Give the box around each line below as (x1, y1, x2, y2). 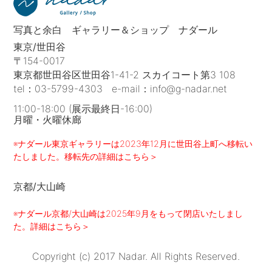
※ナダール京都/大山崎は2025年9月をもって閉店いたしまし (13, 208, 243, 219)
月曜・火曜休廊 (13, 113, 82, 126)
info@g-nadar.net (150, 82, 228, 95)
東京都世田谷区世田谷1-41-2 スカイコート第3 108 (13, 68, 236, 81)
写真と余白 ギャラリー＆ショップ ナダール (13, 23, 218, 36)
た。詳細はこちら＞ (13, 220, 90, 231)
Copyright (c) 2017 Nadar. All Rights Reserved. (32, 250, 240, 262)
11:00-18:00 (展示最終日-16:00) (13, 102, 153, 115)
